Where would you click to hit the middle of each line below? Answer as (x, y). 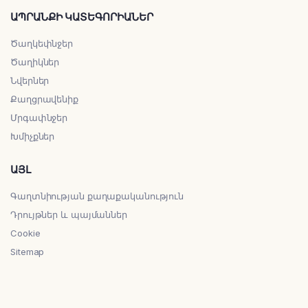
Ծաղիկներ (35, 62)
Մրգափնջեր (39, 117)
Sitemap (27, 251)
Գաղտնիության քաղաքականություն (97, 196)
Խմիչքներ (33, 136)
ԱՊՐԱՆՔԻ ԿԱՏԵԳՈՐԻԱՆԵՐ (82, 16)
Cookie (25, 233)
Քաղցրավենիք (44, 99)
